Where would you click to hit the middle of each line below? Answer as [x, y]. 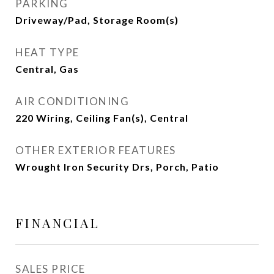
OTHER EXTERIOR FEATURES [96, 150]
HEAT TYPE [47, 52]
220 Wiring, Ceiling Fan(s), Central [102, 118]
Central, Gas [47, 69]
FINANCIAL [57, 223]
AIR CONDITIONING [72, 101]
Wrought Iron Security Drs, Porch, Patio [117, 167]
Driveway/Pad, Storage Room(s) [97, 20]
